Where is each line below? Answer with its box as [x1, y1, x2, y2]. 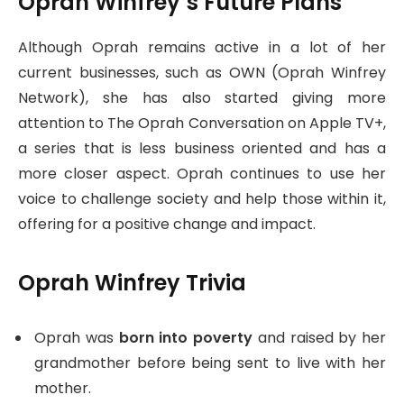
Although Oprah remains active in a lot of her [18, 37, 386, 59]
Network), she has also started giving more [18, 87, 386, 109]
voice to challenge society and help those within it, [18, 188, 386, 210]
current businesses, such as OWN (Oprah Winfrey [18, 62, 386, 84]
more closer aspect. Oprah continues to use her [18, 163, 386, 185]
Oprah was [34, 326, 119, 348]
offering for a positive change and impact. [18, 214, 316, 235]
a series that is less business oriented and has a [18, 138, 386, 160]
